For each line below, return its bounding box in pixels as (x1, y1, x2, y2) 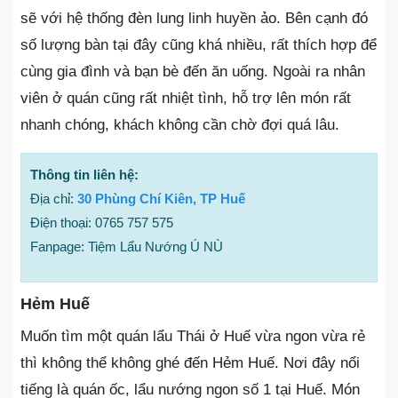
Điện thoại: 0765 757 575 (30, 214, 173, 230)
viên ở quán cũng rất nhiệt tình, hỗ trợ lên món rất (20, 89, 351, 107)
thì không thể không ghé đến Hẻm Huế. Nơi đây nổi (20, 354, 360, 371)
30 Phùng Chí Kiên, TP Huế (77, 190, 245, 206)
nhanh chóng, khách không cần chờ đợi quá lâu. (20, 115, 339, 133)
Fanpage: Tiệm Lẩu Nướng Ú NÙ (30, 238, 223, 254)
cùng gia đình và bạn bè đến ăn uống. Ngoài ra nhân (20, 62, 365, 80)
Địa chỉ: (30, 190, 77, 206)
